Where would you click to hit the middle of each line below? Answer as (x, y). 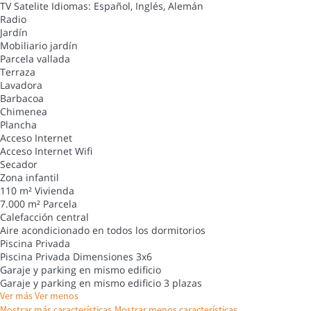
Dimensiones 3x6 (112, 256)
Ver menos (57, 295)
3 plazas (183, 283)
